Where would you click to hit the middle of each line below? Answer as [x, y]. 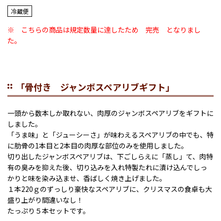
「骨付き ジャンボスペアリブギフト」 [95, 87]
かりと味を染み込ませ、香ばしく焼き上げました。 [87, 178]
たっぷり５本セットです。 [49, 210]
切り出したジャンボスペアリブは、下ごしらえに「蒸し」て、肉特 [110, 156]
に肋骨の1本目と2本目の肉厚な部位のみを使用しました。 [98, 145]
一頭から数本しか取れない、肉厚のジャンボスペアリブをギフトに [110, 113]
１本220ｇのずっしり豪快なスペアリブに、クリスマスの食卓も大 [110, 189]
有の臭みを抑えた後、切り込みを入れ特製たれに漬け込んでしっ [107, 167]
